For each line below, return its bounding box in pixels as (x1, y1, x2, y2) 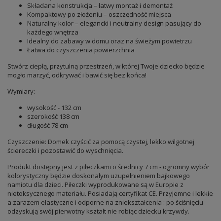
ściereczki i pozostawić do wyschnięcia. (7, 146, 123, 155)
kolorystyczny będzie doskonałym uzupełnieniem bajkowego (7, 171, 190, 181)
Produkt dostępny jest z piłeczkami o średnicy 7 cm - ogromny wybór (7, 162, 210, 172)
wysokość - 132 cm (27, 103, 81, 112)
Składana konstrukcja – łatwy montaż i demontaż (27, 1, 173, 10)
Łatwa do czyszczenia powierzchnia (27, 45, 135, 55)
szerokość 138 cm (27, 112, 79, 121)
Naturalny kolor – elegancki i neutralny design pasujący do (27, 19, 201, 28)
